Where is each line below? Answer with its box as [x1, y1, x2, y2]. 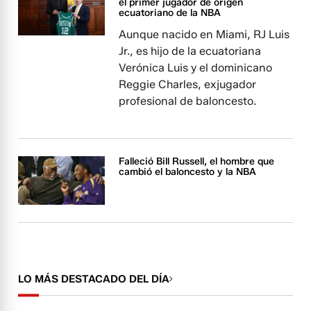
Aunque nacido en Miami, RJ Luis [119, 28, 290, 41]
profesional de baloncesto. [119, 94, 257, 108]
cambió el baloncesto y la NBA [119, 166, 257, 178]
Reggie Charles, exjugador [119, 78, 257, 91]
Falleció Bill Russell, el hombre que [119, 155, 275, 167]
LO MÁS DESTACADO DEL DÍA [18, 273, 170, 286]
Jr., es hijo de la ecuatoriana [119, 44, 262, 58]
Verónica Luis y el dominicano [119, 61, 273, 74]
